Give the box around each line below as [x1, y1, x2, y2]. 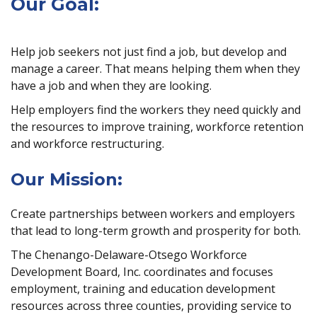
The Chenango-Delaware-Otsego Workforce [11, 247, 247, 263]
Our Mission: [11, 169, 122, 190]
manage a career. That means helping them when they [11, 61, 300, 76]
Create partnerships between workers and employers [11, 206, 295, 221]
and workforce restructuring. [11, 136, 164, 151]
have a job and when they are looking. [11, 78, 212, 93]
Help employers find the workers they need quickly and [11, 102, 301, 117]
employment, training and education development [11, 281, 275, 296]
